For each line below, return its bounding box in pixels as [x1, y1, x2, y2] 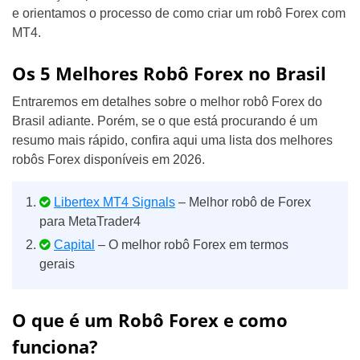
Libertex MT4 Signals [54, 195, 175, 209]
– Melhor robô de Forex [175, 195, 311, 209]
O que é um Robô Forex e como [12, 308, 288, 332]
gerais [39, 257, 75, 271]
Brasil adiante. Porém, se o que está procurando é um [12, 114, 317, 128]
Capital [54, 238, 95, 252]
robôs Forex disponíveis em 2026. [12, 153, 205, 166]
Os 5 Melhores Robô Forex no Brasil [12, 61, 326, 85]
